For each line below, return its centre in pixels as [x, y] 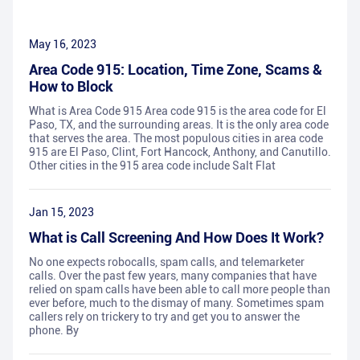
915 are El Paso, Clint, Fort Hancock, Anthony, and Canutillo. [180, 152]
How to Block [71, 87]
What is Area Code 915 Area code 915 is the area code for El [178, 111]
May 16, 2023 [63, 45]
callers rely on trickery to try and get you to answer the [164, 317]
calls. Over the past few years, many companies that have [173, 276]
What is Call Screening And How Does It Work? [176, 238]
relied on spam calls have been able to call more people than [180, 290]
